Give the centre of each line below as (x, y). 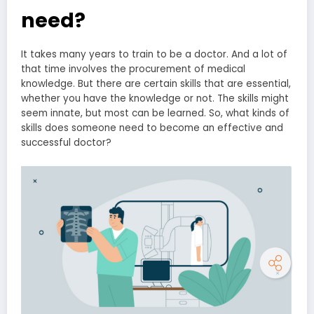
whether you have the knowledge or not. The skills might (155, 98)
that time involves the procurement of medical (133, 69)
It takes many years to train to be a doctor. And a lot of (154, 54)
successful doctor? (66, 142)
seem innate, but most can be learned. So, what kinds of (155, 113)
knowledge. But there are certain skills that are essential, (156, 83)
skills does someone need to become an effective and (152, 128)
